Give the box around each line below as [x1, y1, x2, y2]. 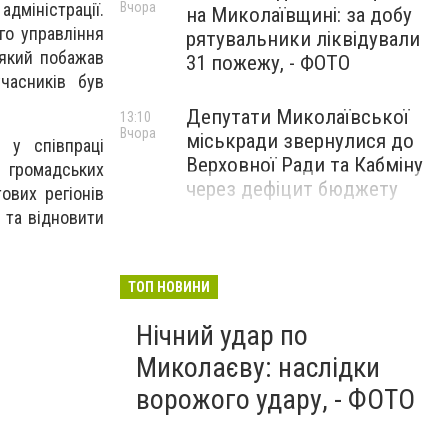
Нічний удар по [136, 319, 308, 352]
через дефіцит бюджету [186, 177, 398, 201]
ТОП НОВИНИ [128, 279, 210, 295]
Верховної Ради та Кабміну [186, 153, 423, 177]
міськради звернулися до [186, 129, 414, 153]
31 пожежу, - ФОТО [186, 51, 350, 75]
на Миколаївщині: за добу [186, 3, 412, 27]
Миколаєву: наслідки [136, 351, 380, 384]
